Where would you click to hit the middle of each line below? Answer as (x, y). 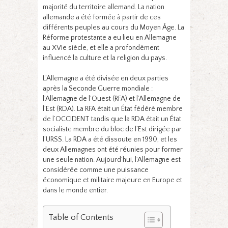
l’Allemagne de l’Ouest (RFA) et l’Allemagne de (112, 98)
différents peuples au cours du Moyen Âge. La (113, 27)
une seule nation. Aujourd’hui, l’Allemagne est (112, 160)
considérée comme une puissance (96, 170)
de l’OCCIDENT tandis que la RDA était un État (112, 119)
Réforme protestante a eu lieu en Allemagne (110, 37)
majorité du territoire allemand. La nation (104, 7)
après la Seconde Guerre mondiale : (98, 88)
